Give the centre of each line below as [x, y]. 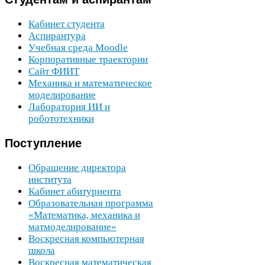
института [50, 180]
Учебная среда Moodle [78, 47]
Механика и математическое [90, 83]
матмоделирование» [72, 227]
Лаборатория [58, 106]
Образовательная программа [91, 203]
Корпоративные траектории [88, 59]
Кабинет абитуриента [75, 192]
